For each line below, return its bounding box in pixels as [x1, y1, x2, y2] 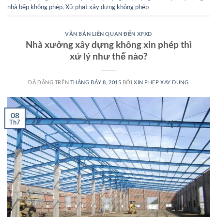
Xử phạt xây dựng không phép [65, 3, 149, 11]
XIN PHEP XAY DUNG [134, 79, 189, 86]
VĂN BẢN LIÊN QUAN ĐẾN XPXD [65, 30, 152, 37]
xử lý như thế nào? [70, 50, 147, 62]
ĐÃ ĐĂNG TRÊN [28, 79, 70, 86]
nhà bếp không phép [7, 3, 62, 11]
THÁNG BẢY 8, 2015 [70, 79, 122, 86]
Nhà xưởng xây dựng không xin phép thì [25, 39, 192, 50]
